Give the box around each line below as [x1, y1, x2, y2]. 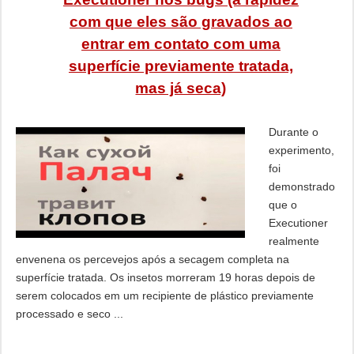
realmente [268, 235, 319, 247]
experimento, [268, 144, 334, 156]
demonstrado [268, 180, 335, 193]
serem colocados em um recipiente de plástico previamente [15, 289, 314, 302]
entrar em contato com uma [81, 36, 281, 52]
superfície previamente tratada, [68, 58, 293, 74]
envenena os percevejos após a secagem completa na [15, 253, 289, 265]
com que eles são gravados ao [69, 13, 292, 30]
